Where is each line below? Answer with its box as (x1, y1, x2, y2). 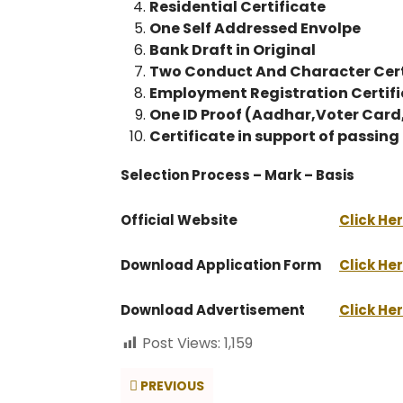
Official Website (121, 210, 237, 229)
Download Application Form (121, 255, 321, 274)
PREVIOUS (138, 377, 204, 395)
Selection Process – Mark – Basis (121, 166, 354, 184)
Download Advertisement (121, 300, 305, 319)
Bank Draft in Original (149, 40, 316, 60)
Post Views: (142, 333, 220, 354)
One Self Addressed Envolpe (149, 18, 361, 39)
